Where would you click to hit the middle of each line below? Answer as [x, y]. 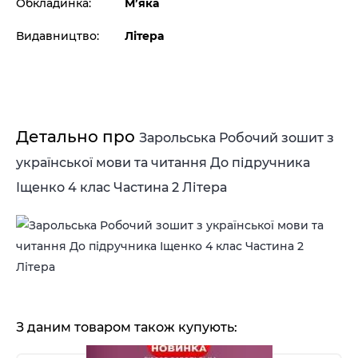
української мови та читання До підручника [163, 163]
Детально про [78, 137]
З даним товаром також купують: [127, 327]
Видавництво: [58, 36]
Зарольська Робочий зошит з [237, 138]
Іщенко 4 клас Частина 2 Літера [121, 187]
